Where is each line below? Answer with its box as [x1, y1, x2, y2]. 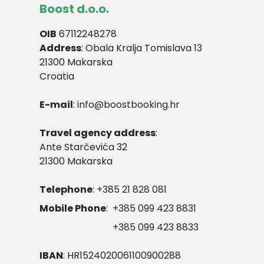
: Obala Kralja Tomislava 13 [81, 41, 202, 55]
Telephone [39, 183, 93, 196]
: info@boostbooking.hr [73, 98, 180, 111]
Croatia [39, 70, 74, 83]
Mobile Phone [39, 202, 106, 215]
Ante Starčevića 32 [39, 140, 127, 154]
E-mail [39, 98, 73, 111]
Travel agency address [39, 126, 156, 140]
